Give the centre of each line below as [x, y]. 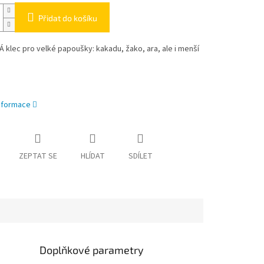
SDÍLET [140, 156]
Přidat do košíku [67, 18]
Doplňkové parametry [92, 250]
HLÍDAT [93, 156]
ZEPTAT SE [38, 156]
